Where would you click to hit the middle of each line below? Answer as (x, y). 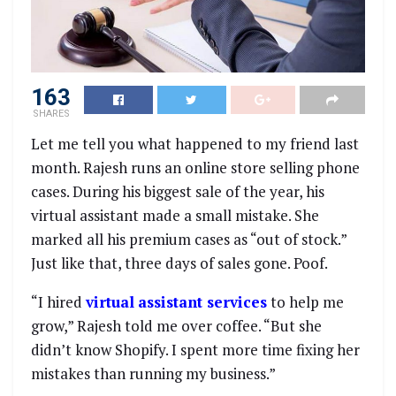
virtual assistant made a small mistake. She (175, 215)
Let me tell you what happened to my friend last (195, 143)
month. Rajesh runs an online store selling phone (195, 167)
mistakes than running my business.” (153, 373)
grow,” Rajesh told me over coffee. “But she (176, 325)
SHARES (51, 113)
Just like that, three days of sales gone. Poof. (179, 263)
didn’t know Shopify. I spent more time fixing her (195, 349)
